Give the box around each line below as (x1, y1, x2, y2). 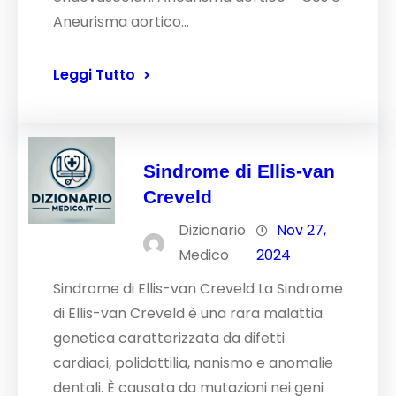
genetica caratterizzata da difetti (53, 328, 285, 348)
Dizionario (179, 220, 247, 240)
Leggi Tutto (53, 65, 135, 85)
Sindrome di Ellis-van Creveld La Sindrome (53, 278, 343, 299)
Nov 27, (277, 220, 327, 240)
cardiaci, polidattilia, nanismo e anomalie (53, 353, 333, 373)
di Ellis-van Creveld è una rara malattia (53, 303, 323, 324)
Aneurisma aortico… (53, 11, 189, 32)
